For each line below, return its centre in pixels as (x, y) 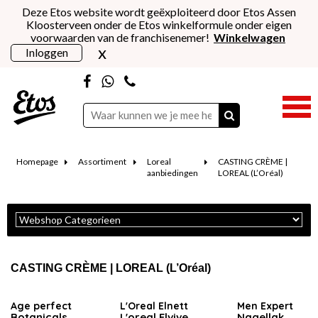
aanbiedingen (172, 172)
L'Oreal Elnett (154, 306)
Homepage (37, 161)
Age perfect (42, 306)
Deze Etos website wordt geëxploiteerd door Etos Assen (159, 11)
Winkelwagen (250, 37)
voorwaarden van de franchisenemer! (122, 37)
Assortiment (102, 161)
